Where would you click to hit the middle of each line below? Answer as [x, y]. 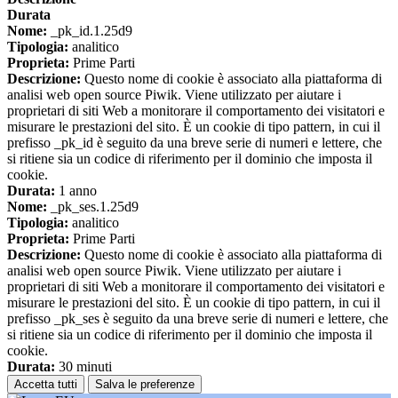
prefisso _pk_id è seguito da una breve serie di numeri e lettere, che [195, 142]
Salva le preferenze [145, 384]
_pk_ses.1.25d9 [93, 206]
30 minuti [84, 366]
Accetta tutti [46, 384]
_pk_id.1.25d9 [90, 30]
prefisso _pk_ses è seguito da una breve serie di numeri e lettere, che [198, 318]
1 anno [76, 190]
